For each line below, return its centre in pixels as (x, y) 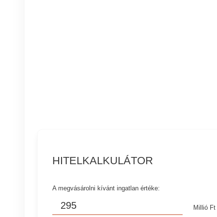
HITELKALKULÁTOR (103, 161)
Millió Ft (205, 207)
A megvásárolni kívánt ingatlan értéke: (106, 188)
